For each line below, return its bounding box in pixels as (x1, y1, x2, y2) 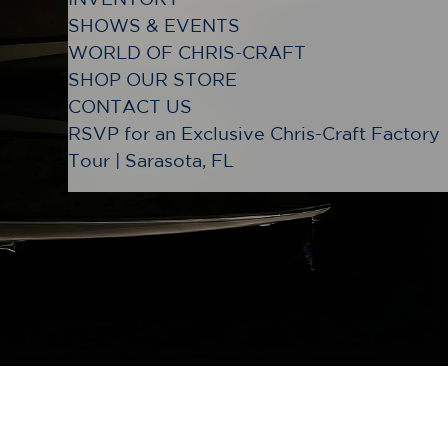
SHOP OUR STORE (68, 69, 237, 89)
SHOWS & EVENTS (68, 15, 240, 35)
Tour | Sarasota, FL (68, 150, 234, 170)
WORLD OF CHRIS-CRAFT (68, 42, 306, 62)
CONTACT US (68, 96, 192, 116)
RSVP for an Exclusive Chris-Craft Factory (68, 123, 440, 143)
